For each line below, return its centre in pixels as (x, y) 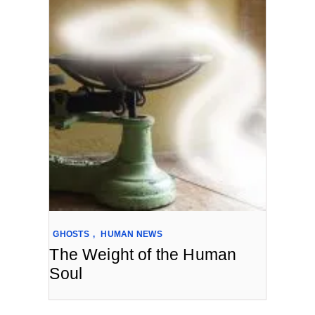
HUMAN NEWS (131, 234)
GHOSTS (71, 234)
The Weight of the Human (143, 254)
